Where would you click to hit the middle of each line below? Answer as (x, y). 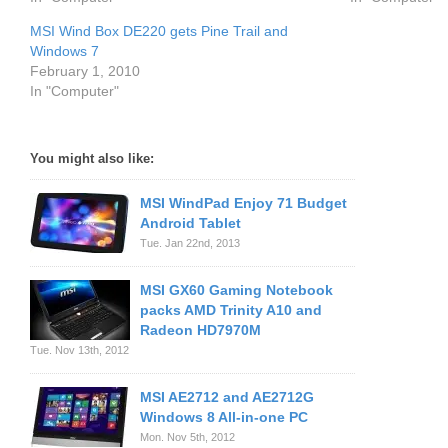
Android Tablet (190, 223)
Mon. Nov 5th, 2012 (187, 437)
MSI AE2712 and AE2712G (227, 397)
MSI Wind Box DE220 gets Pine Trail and (159, 31)
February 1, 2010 (85, 71)
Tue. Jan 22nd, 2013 (190, 243)
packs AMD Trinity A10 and (231, 310)
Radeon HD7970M (200, 330)
